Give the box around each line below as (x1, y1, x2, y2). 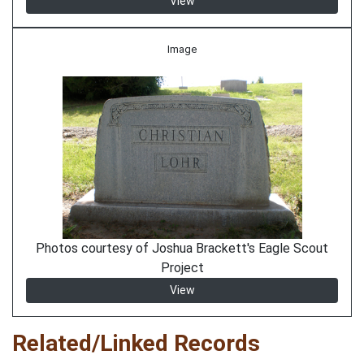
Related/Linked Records (12, 330, 260, 357)
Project (160, 260, 204, 275)
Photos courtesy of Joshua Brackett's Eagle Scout (36, 240, 328, 256)
